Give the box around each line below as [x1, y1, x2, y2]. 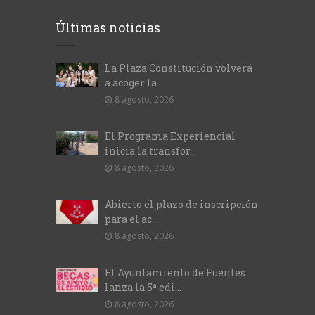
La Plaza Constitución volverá [105, 61, 252, 75]
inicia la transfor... [105, 144, 196, 157]
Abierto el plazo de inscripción [105, 198, 258, 211]
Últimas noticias [56, 19, 160, 36]
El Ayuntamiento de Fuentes [105, 266, 245, 279]
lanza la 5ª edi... [105, 281, 181, 294]
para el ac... [105, 212, 158, 226]
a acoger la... [105, 76, 163, 89]
